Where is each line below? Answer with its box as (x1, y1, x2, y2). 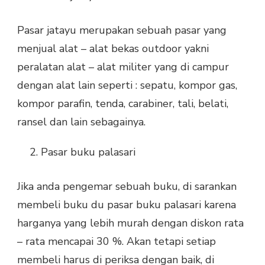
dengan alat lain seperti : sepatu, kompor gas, (17, 78, 237, 93)
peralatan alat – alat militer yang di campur (17, 60, 229, 75)
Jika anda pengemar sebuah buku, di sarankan (17, 179, 237, 194)
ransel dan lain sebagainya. (17, 115, 146, 130)
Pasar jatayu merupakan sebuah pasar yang (17, 23, 227, 38)
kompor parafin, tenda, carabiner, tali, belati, (17, 96, 228, 111)
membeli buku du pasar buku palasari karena (17, 198, 236, 212)
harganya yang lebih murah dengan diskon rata (17, 216, 244, 231)
